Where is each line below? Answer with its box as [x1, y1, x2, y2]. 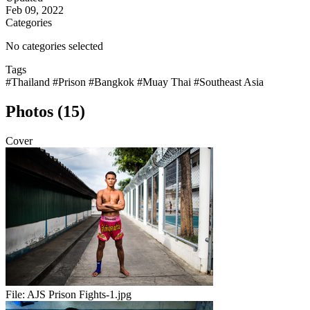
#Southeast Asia [194, 76, 264, 89]
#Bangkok [89, 76, 137, 89]
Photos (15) [6, 102, 85, 121]
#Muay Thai [137, 76, 194, 89]
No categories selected [6, 40, 103, 53]
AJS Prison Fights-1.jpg [27, 289, 131, 301]
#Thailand [6, 76, 53, 89]
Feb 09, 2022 [6, 4, 64, 17]
